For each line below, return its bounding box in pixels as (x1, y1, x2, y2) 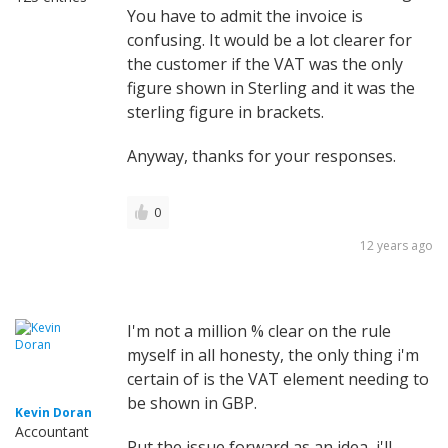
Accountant (15, 421, 89, 441)
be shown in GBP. (127, 391, 257, 414)
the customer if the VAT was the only (127, 52, 403, 75)
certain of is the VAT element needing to (127, 367, 429, 390)
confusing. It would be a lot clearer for (127, 28, 412, 51)
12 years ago (360, 236, 433, 254)
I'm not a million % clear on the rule (127, 319, 391, 342)
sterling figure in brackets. (127, 100, 324, 123)
